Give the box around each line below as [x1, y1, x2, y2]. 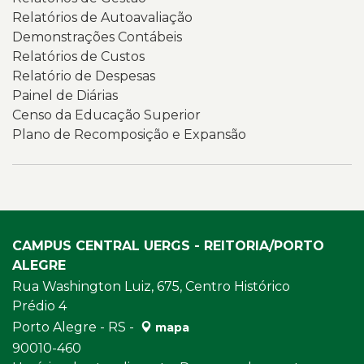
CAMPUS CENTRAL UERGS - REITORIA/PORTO [12, 238, 324, 253]
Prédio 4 [12, 298, 67, 314]
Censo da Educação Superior [12, 107, 201, 123]
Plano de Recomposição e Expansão [12, 127, 246, 142]
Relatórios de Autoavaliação [12, 10, 193, 25]
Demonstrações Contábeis [12, 29, 182, 45]
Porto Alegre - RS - [12, 319, 137, 335]
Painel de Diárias [12, 88, 118, 103]
